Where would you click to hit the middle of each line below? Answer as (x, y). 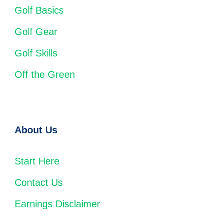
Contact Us (39, 182)
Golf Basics (39, 10)
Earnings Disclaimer (57, 204)
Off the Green (45, 74)
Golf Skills (36, 53)
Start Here (37, 161)
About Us (36, 130)
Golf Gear (36, 31)
